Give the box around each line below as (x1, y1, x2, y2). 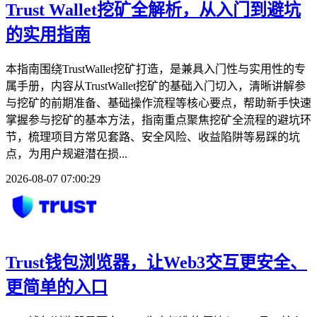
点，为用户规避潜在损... (6, 147, 127, 160)
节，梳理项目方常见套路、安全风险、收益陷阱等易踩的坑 (6, 130, 300, 143)
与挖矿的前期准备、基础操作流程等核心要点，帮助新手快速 (6, 96, 311, 109)
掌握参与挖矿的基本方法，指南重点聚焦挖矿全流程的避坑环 (6, 113, 311, 126)
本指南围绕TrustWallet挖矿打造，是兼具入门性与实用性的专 (6, 62, 306, 75)
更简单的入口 (6, 277, 108, 296)
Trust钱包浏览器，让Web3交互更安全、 (6, 253, 307, 272)
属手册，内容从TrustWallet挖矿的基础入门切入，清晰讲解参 (6, 79, 306, 92)
